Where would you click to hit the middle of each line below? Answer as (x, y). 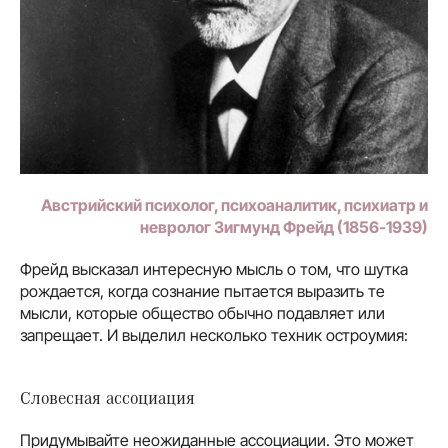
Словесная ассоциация (107, 396)
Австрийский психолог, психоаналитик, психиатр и (234, 204)
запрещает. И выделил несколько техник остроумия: (214, 334)
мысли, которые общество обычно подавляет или (202, 312)
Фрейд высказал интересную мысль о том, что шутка (214, 268)
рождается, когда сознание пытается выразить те (202, 290)
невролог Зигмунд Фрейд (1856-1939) (284, 226)
